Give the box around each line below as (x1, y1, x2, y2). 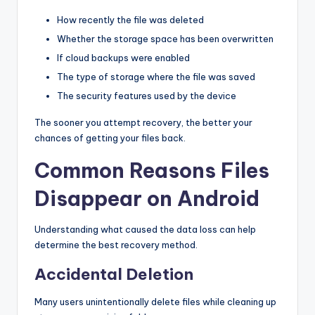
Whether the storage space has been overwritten (57, 33, 274, 45)
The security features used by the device (57, 90, 236, 102)
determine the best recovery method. (34, 239, 198, 251)
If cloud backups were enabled (57, 52, 190, 64)
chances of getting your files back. (34, 132, 186, 144)
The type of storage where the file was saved (57, 71, 255, 83)
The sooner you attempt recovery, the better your (34, 117, 252, 129)
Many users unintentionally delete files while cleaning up (34, 296, 276, 308)
